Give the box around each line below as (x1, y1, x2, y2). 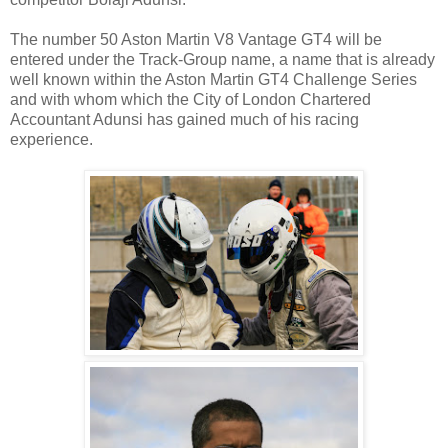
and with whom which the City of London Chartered (10, 90, 371, 108)
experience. (10, 130, 93, 148)
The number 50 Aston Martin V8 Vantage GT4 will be (10, 30, 382, 48)
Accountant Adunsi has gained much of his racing (10, 110, 359, 128)
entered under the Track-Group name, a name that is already (10, 50, 435, 68)
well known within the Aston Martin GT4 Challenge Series (10, 70, 417, 88)
